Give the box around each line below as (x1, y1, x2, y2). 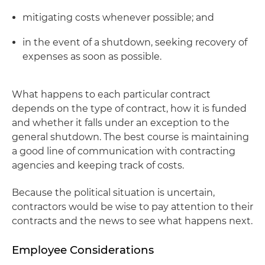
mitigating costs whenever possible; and (22, 12, 214, 23)
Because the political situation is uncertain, (12, 187, 215, 198)
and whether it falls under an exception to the (12, 117, 230, 128)
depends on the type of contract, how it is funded (12, 103, 247, 114)
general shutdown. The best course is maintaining (12, 131, 249, 143)
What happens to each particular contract (12, 89, 211, 100)
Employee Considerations (12, 243, 154, 257)
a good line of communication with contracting (12, 146, 235, 157)
